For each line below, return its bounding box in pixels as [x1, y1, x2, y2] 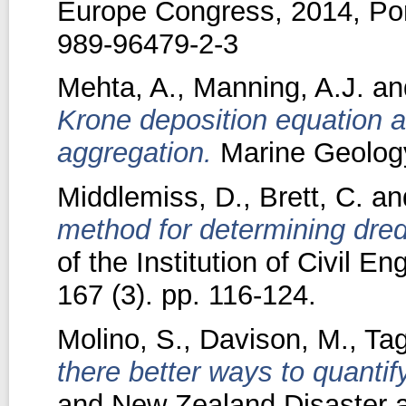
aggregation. [56, 137, 212, 169]
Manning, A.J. [192, 72, 364, 104]
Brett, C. [258, 181, 363, 214]
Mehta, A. [56, 72, 177, 104]
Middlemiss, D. [56, 181, 243, 214]
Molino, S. [56, 323, 183, 355]
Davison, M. [198, 323, 349, 355]
